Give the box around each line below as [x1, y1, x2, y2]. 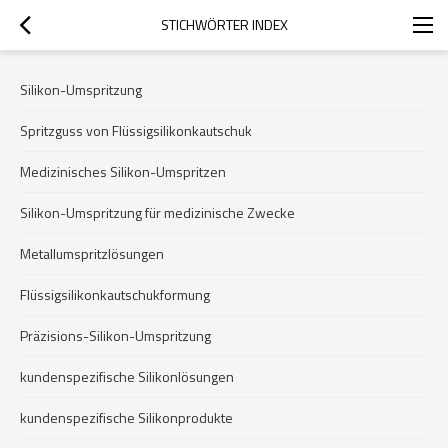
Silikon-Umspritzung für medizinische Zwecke [20, 202, 295, 223]
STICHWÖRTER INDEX [160, 14, 288, 35]
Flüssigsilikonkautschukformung [20, 284, 210, 305]
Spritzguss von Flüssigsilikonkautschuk [20, 120, 252, 141]
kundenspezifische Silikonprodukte [20, 407, 233, 428]
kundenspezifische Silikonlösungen [20, 366, 234, 387]
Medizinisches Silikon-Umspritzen [20, 161, 226, 182]
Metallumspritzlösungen [20, 243, 164, 264]
